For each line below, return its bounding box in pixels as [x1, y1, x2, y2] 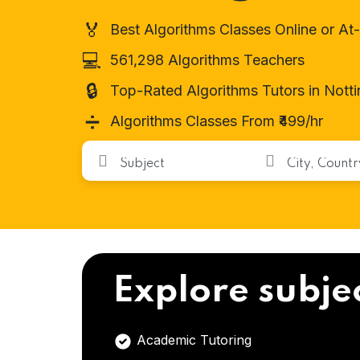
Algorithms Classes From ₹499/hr [110, 112, 323, 129]
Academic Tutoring [133, 332, 252, 348]
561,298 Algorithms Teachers [110, 51, 305, 68]
